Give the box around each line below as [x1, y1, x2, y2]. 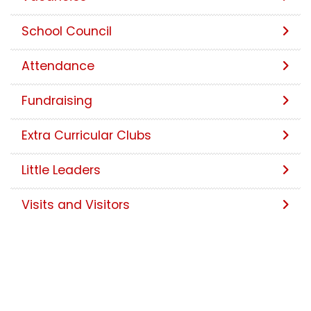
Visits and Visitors [22, 196, 130, 213]
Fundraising [22, 92, 92, 109]
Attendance [22, 57, 94, 74]
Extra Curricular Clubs [22, 126, 151, 144]
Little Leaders [22, 161, 101, 178]
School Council [22, 22, 112, 40]
